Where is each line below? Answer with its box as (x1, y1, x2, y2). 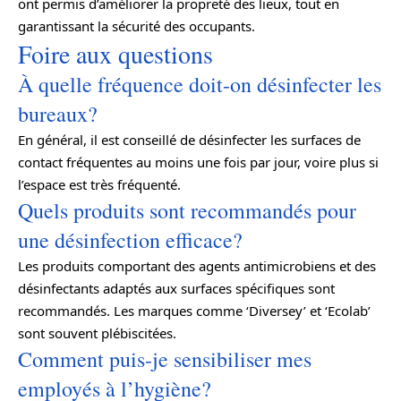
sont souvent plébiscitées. (18, 323, 176, 342)
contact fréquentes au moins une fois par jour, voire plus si (18, 152, 379, 171)
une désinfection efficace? (18, 225, 243, 254)
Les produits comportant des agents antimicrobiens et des (18, 256, 376, 275)
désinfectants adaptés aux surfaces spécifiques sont (18, 278, 335, 297)
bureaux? (18, 98, 98, 128)
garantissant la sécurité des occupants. (18, 16, 255, 35)
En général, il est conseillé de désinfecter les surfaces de (18, 130, 361, 149)
